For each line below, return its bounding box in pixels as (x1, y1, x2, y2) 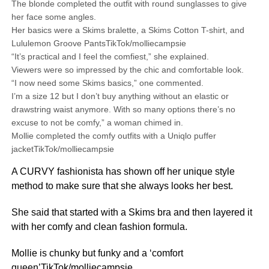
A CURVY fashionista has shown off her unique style (11, 166, 235, 177)
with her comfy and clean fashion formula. (11, 222, 187, 232)
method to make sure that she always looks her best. (11, 181, 233, 191)
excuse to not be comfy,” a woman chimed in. (11, 118, 183, 127)
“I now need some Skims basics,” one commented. (11, 78, 204, 88)
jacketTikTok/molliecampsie (11, 144, 114, 154)
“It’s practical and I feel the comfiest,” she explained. (11, 52, 209, 61)
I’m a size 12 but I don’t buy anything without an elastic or (11, 91, 229, 101)
